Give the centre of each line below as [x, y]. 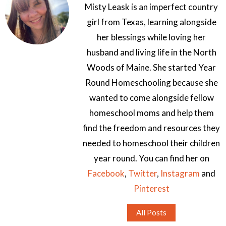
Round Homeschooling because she [151, 82]
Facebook [106, 173]
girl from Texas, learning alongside [151, 22]
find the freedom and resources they [151, 128]
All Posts [151, 213]
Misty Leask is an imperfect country [151, 7]
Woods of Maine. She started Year [151, 67]
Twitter [142, 173]
